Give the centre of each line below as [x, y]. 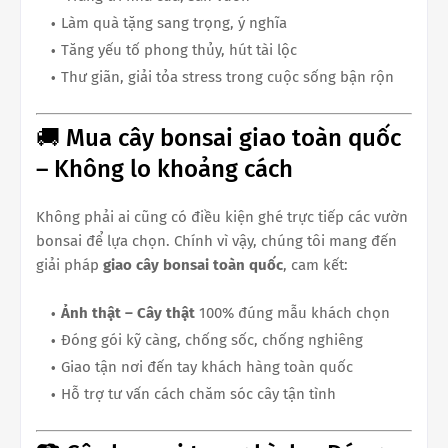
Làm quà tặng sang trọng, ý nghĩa [174, 23]
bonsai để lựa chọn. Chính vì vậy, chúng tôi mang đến [216, 240]
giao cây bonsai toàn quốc [193, 264]
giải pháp [69, 264]
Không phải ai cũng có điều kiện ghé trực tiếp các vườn [222, 216]
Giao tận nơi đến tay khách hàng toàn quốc [207, 366]
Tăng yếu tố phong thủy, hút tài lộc [179, 50]
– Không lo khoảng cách [164, 168]
